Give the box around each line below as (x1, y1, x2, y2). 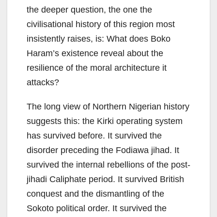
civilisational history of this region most (27, 19, 175, 30)
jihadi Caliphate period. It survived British (27, 174, 184, 185)
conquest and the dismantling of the (27, 189, 164, 199)
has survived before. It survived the (27, 131, 162, 141)
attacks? (27, 77, 59, 88)
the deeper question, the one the (27, 5, 152, 15)
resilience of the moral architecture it (27, 63, 167, 73)
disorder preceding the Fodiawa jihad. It (27, 145, 179, 155)
